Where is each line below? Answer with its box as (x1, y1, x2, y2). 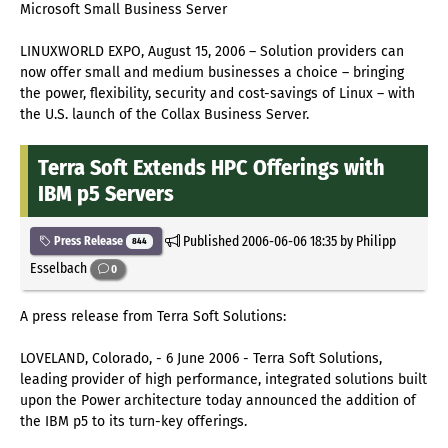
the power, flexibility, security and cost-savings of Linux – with (20, 85, 415, 103)
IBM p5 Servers (38, 180, 174, 208)
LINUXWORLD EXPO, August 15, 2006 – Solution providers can (20, 43, 404, 61)
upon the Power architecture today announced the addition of (20, 392, 416, 410)
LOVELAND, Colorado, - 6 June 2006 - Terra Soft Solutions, (20, 350, 382, 368)
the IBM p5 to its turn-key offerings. (20, 413, 247, 431)
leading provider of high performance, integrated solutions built (20, 371, 427, 389)
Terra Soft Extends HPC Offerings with (38, 154, 385, 182)
